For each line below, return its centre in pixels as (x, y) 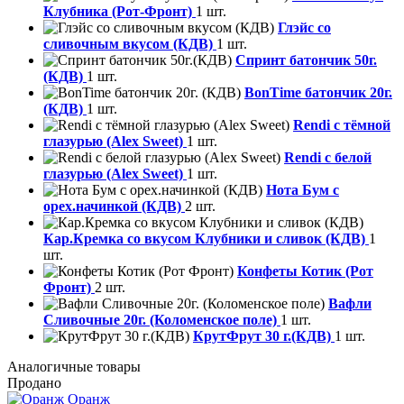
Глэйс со (304, 28)
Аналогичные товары (74, 367)
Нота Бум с (303, 190)
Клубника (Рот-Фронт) (119, 12)
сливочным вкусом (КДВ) (130, 44)
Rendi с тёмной (342, 125)
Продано (34, 383)
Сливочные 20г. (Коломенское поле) (162, 320)
